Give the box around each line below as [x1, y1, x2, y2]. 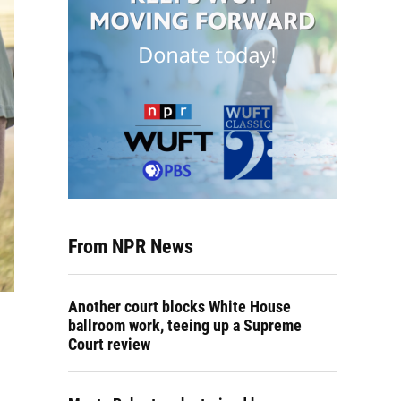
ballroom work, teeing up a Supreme [68, 316, 302, 335]
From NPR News [68, 235, 193, 258]
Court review [68, 335, 150, 354]
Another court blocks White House [68, 297, 291, 316]
